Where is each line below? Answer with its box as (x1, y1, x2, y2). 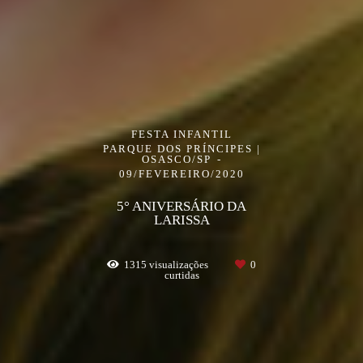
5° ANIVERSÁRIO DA (117, 198, 246, 214)
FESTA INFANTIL (130, 127, 233, 140)
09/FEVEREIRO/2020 (118, 167, 245, 180)
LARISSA (153, 211, 210, 228)
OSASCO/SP (141, 152, 216, 165)
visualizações (147, 258, 211, 271)
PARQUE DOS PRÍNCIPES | (102, 142, 261, 155)
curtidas (164, 268, 199, 281)
